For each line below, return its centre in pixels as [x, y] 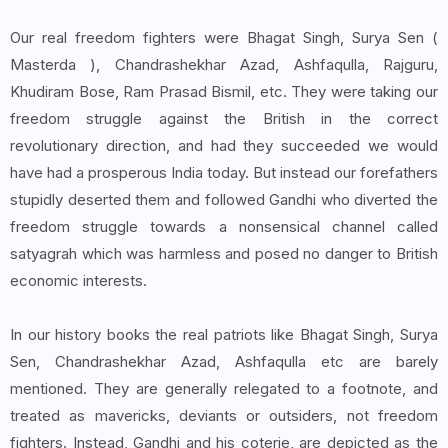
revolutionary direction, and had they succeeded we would [224, 146]
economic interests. [78, 281]
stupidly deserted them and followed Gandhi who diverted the [224, 200]
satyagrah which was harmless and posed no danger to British [224, 254]
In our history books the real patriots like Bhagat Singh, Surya [224, 335]
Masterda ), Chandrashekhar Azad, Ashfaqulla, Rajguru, [224, 65]
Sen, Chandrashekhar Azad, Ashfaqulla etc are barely [224, 362]
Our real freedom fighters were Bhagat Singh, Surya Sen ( [224, 38]
